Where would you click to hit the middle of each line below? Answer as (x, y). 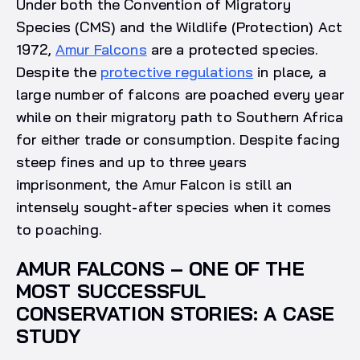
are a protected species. (233, 50)
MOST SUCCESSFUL (111, 291)
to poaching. (65, 230)
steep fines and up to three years (131, 162)
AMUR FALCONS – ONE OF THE (160, 269)
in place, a (290, 72)
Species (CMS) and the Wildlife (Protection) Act (180, 27)
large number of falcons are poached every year (180, 95)
